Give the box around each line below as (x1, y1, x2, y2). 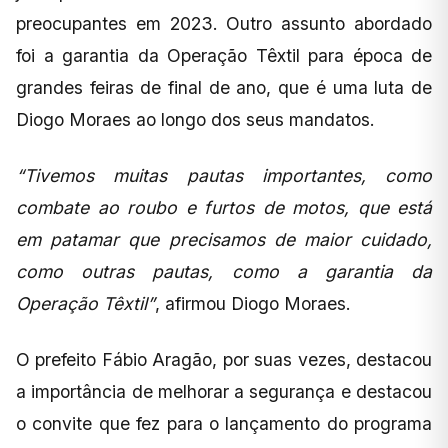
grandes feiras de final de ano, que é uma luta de (16, 76, 432, 98)
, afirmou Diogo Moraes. (155, 292, 351, 314)
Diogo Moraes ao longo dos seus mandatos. (16, 108, 375, 130)
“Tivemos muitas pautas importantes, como (16, 164, 432, 186)
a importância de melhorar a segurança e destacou (16, 380, 432, 402)
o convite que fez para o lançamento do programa (16, 412, 432, 434)
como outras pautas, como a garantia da (16, 260, 432, 282)
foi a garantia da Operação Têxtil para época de (16, 44, 432, 66)
